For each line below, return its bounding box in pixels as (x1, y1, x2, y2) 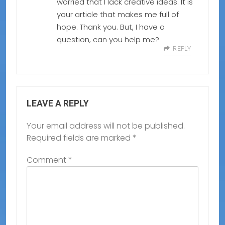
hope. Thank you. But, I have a (57, 22, 165, 33)
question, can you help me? (57, 34, 159, 45)
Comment (27, 154, 68, 166)
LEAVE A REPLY (27, 98, 89, 109)
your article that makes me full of (57, 9, 179, 20)
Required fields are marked (27, 132, 133, 144)
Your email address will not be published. (27, 120, 185, 132)
